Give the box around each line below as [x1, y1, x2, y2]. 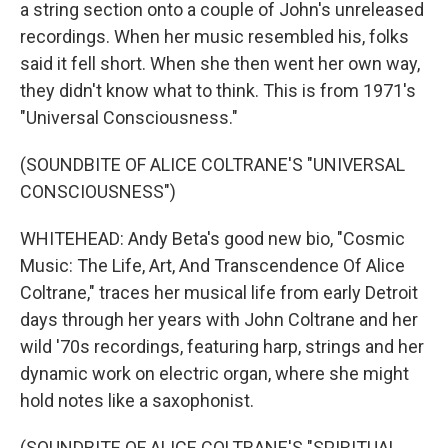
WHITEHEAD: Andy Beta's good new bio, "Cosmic [20, 228, 405, 249]
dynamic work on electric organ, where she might [20, 363, 409, 384]
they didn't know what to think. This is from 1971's [20, 80, 416, 101]
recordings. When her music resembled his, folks [20, 26, 409, 47]
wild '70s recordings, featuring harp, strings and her [20, 336, 424, 357]
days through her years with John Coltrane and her [20, 309, 418, 330]
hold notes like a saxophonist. [20, 390, 254, 411]
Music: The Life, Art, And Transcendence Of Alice [20, 255, 405, 276]
